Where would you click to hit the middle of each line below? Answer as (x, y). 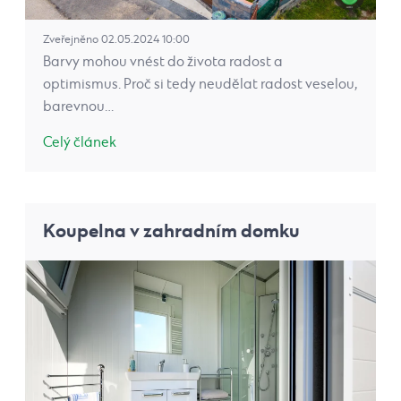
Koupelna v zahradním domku (171, 232)
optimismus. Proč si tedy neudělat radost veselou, (200, 85)
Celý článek (80, 143)
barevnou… (78, 107)
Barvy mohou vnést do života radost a (163, 63)
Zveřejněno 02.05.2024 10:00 (116, 40)
